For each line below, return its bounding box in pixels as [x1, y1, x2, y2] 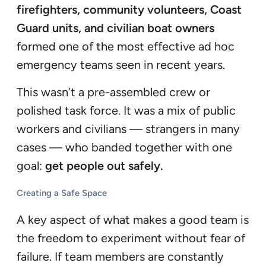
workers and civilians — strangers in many [17, 122, 240, 137]
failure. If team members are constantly [17, 249, 224, 264]
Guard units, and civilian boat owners [17, 21, 214, 36]
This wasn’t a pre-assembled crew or [17, 85, 210, 100]
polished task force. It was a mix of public [17, 103, 236, 118]
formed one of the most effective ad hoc [17, 39, 235, 54]
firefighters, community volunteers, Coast [17, 2, 242, 17]
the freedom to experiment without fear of [17, 231, 245, 246]
